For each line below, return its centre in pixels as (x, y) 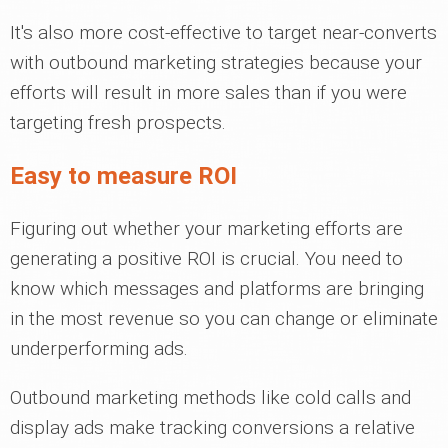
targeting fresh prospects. (118, 122)
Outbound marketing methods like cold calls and (210, 397)
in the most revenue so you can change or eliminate (224, 318)
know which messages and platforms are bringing (217, 288)
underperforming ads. (99, 348)
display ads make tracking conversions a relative (212, 427)
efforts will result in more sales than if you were (208, 92)
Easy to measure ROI (123, 175)
